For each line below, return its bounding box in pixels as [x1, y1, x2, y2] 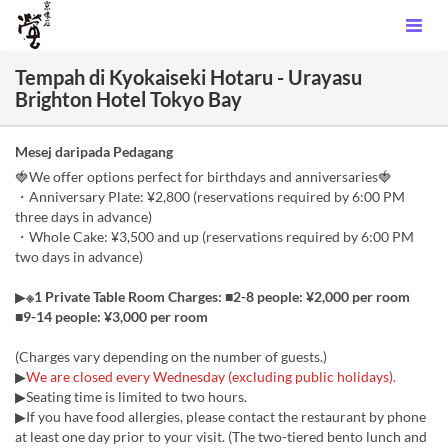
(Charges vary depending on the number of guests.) [15, 348, 327, 365]
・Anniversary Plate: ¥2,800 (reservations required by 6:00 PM [15, 188, 405, 205]
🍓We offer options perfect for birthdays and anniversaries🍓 [15, 168, 392, 185]
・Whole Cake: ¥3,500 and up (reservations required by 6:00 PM [15, 228, 414, 245]
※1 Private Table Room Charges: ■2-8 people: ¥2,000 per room [26, 288, 410, 305]
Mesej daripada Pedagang [15, 143, 173, 160]
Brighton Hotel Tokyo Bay [15, 87, 242, 111]
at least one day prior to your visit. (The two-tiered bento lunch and [15, 428, 427, 445]
